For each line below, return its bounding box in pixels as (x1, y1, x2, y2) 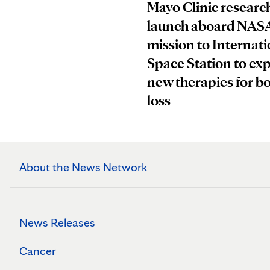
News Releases (19, 215, 95, 230)
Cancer (19, 243, 56, 259)
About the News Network (19, 160, 148, 175)
